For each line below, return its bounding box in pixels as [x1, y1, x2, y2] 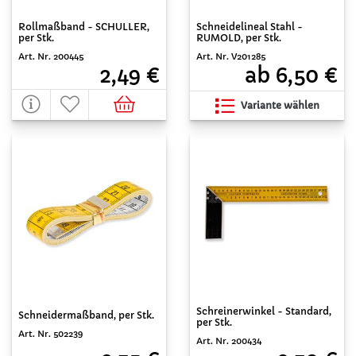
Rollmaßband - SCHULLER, [18, 21, 149, 33]
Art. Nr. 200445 [18, 51, 83, 62]
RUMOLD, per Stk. [196, 32, 281, 44]
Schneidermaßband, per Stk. [18, 308, 154, 321]
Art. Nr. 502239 [18, 327, 83, 339]
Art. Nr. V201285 [196, 51, 265, 62]
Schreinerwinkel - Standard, [196, 305, 331, 317]
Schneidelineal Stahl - [196, 21, 303, 33]
